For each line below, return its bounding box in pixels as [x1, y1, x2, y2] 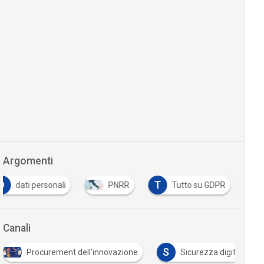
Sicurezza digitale [176, 247, 243, 257]
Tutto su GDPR [171, 180, 226, 190]
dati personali [15, 180, 66, 190]
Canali [2, 222, 31, 234]
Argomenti [2, 155, 53, 167]
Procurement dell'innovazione [22, 247, 134, 257]
